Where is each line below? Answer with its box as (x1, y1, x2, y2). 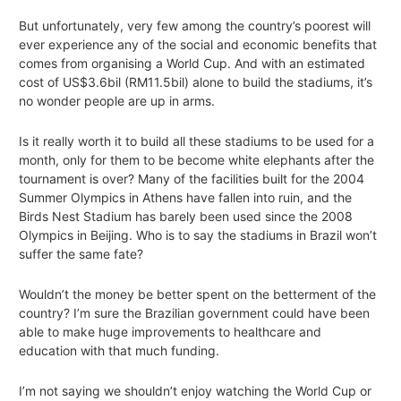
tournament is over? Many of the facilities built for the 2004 (19, 170, 364, 186)
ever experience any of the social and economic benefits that (19, 36, 377, 52)
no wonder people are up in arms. (19, 92, 215, 108)
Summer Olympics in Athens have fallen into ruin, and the (19, 189, 352, 205)
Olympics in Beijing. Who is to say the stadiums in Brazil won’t (19, 226, 377, 243)
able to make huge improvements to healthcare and (19, 323, 321, 339)
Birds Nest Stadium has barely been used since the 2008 (19, 208, 353, 224)
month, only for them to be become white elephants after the (19, 151, 374, 167)
